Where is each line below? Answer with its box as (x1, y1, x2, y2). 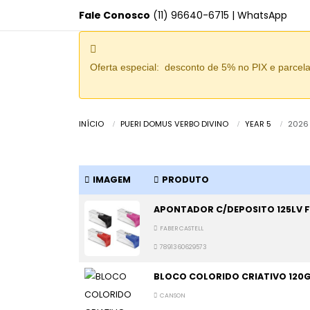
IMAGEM (93, 174, 131, 185)
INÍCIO (79, 118, 104, 129)
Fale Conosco (79, 8, 150, 22)
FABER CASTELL (160, 224, 203, 232)
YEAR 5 (245, 118, 271, 129)
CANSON (160, 291, 185, 300)
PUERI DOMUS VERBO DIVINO (120, 118, 228, 129)
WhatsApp (237, 8, 287, 22)
